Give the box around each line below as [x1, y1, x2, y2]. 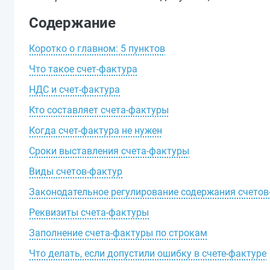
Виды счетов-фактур [29, 166, 122, 177]
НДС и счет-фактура [29, 84, 120, 95]
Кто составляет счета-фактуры [29, 104, 169, 116]
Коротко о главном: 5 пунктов [29, 43, 165, 54]
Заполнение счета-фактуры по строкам [29, 227, 207, 239]
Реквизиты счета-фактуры [29, 207, 149, 218]
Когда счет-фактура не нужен [29, 125, 162, 136]
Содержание [29, 14, 116, 31]
